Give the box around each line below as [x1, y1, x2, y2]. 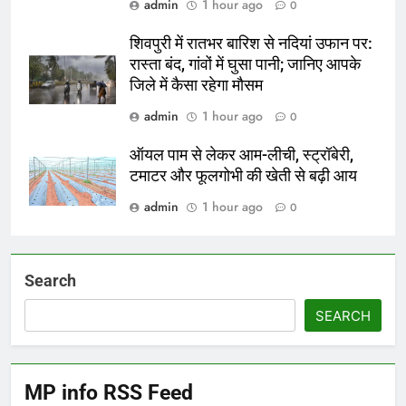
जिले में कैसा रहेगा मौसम [130, 75, 263, 94]
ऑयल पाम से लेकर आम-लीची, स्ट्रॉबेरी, [130, 145, 353, 164]
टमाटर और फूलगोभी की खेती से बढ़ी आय [130, 166, 357, 185]
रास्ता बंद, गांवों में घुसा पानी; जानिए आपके [130, 54, 361, 73]
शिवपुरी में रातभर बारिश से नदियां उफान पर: [130, 34, 372, 53]
